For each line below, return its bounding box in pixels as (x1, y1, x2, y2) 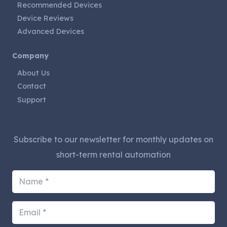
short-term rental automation (56, 149, 171, 160)
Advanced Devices (17, 26, 84, 36)
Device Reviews (17, 13, 73, 23)
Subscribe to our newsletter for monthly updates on (14, 134, 213, 144)
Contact (17, 81, 46, 91)
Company (12, 51, 49, 60)
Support (17, 95, 46, 104)
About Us (17, 68, 50, 78)
